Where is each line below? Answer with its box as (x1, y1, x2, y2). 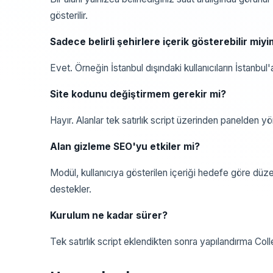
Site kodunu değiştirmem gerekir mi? (50, 88, 226, 100)
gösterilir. (50, 10, 88, 21)
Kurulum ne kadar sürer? (50, 210, 168, 221)
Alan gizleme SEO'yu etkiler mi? (50, 141, 200, 152)
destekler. (50, 183, 91, 195)
